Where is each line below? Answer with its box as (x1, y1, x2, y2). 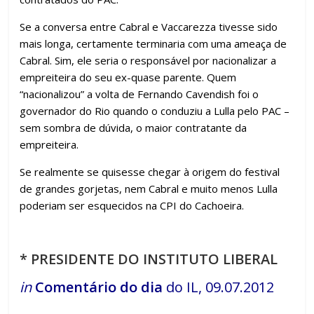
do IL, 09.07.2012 (163, 277, 275, 296)
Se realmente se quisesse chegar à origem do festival (20, 164, 280, 179)
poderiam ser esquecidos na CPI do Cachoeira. (20, 198, 245, 212)
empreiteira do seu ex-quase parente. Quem (20, 69, 237, 84)
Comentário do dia (35, 277, 163, 296)
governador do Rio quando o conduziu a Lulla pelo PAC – (20, 103, 290, 118)
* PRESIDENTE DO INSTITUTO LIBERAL (20, 249, 278, 268)
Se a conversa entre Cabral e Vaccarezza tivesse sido (20, 19, 278, 34)
